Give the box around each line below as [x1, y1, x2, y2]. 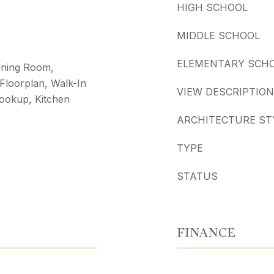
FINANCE [177, 224, 235, 240]
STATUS [177, 170, 218, 182]
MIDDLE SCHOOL [177, 29, 260, 42]
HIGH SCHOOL [177, 1, 248, 13]
